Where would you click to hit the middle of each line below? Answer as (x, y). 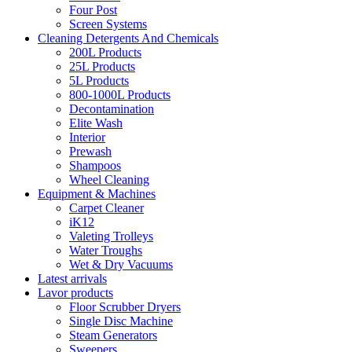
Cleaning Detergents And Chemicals (128, 38)
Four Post (93, 10)
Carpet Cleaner (106, 208)
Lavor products (75, 293)
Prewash (90, 151)
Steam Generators (113, 335)
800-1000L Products (120, 95)
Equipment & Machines (97, 194)
